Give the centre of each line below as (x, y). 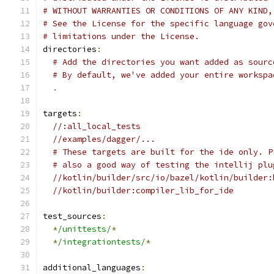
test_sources (72, 216)
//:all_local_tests (97, 126)
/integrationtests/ (102, 242)
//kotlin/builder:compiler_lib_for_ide (143, 191)
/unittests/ (84, 229)
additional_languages (92, 268)
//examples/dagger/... (104, 139)
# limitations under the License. (121, 36)
